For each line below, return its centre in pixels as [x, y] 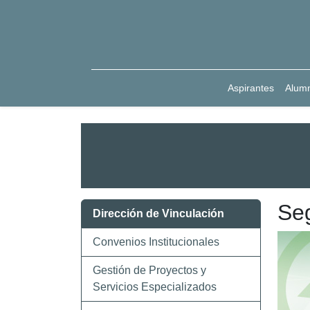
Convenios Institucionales [156, 242]
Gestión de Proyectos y [149, 270]
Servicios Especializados [155, 287]
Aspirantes [251, 88]
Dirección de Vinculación [158, 213]
